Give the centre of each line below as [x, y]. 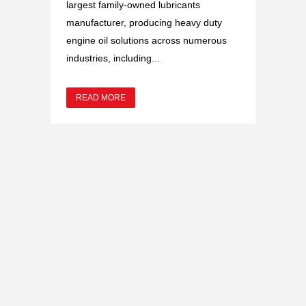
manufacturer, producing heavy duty [144, 22]
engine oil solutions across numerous [147, 40]
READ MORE [101, 97]
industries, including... [113, 58]
